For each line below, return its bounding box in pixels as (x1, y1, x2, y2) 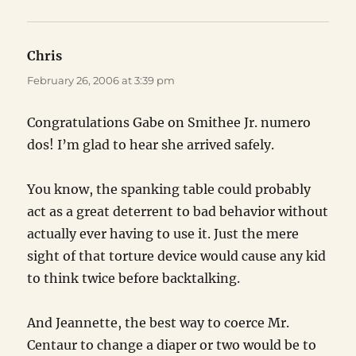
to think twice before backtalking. (27, 270, 241, 287)
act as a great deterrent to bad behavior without (27, 203, 329, 220)
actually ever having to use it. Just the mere (27, 226, 300, 242)
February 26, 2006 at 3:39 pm (27, 74, 176, 87)
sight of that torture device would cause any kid (27, 248, 327, 265)
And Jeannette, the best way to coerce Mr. (27, 315, 290, 331)
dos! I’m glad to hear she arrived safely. (27, 137, 275, 153)
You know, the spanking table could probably (27, 181, 311, 198)
